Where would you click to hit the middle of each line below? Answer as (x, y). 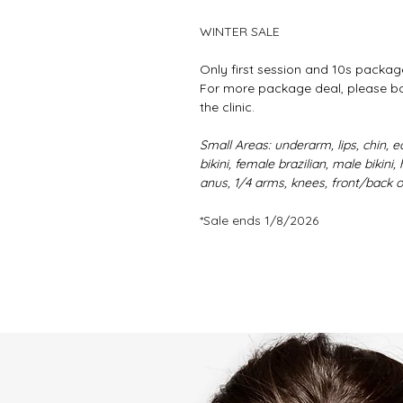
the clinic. (229, 107)
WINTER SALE (240, 31)
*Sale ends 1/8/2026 (259, 220)
